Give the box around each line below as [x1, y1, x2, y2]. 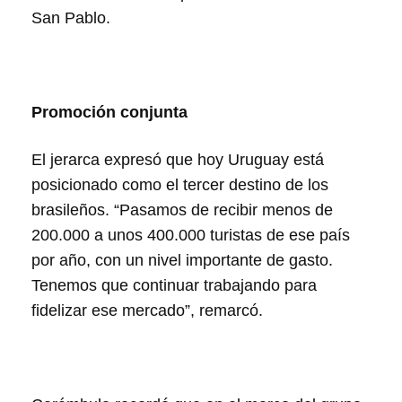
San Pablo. [31, 9, 110, 27]
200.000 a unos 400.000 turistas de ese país [31, 226, 350, 244]
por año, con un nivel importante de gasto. [31, 251, 333, 269]
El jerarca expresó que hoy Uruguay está [31, 151, 324, 169]
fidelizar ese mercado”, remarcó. [31, 301, 263, 319]
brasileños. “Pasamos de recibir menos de [31, 201, 333, 219]
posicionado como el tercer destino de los [31, 176, 328, 194]
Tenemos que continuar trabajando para [31, 276, 317, 294]
